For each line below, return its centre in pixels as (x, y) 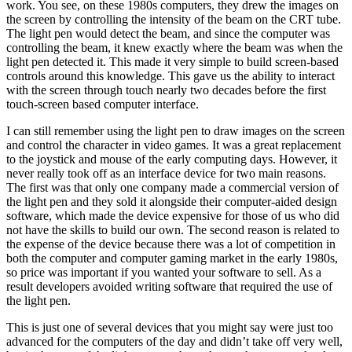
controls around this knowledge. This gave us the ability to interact (170, 75)
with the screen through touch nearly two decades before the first (166, 90)
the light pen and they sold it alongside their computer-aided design (172, 201)
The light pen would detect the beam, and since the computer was (168, 33)
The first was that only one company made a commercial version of (172, 187)
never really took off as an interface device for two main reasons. (166, 173)
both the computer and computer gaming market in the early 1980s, (172, 258)
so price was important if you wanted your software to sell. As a (164, 272)
